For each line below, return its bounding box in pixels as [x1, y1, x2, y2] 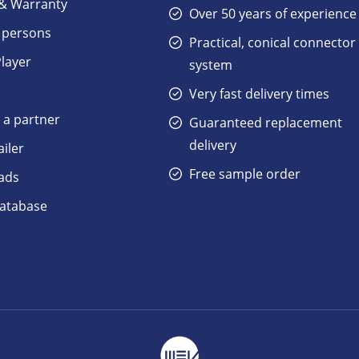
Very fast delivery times [189, 85, 330, 103]
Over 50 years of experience [189, 5, 357, 22]
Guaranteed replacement [189, 114, 343, 131]
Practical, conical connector [189, 34, 357, 51]
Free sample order [189, 165, 301, 183]
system [189, 56, 233, 74]
